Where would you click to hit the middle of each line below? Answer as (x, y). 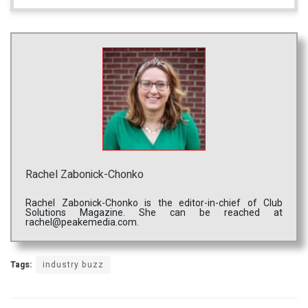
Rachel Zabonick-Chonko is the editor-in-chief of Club (154, 203)
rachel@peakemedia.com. (82, 222)
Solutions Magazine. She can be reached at (154, 213)
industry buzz (73, 265)
